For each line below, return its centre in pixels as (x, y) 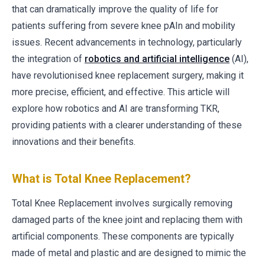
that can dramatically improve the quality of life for (115, 9)
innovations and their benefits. (74, 142)
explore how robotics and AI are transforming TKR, (116, 109)
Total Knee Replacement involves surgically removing (122, 203)
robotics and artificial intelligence (157, 59)
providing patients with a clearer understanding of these (127, 125)
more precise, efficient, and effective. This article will (121, 92)
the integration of (48, 59)
